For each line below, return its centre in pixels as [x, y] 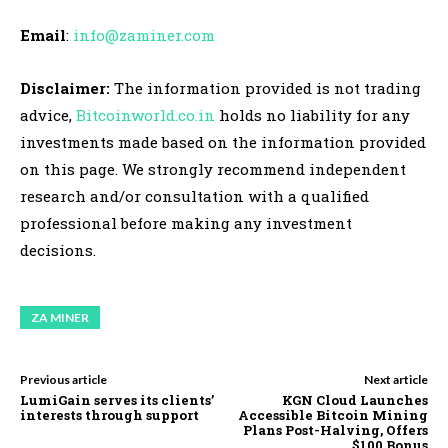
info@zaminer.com [144, 35]
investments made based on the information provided [223, 142]
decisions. [58, 250]
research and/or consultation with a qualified [194, 196]
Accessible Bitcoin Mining [332, 415]
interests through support [109, 415]
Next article [395, 380]
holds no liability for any [314, 115]
